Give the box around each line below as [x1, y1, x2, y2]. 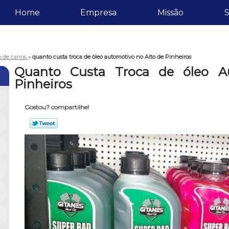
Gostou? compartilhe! [24, 103, 89, 111]
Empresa [80, 8, 117, 17]
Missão [157, 8, 184, 17]
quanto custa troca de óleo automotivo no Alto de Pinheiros [32, 53, 191, 60]
